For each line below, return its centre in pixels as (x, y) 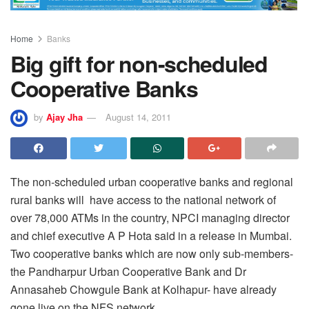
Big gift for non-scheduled (139, 63)
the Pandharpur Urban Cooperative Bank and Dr (128, 271)
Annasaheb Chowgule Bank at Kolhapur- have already (143, 289)
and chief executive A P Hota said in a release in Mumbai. (151, 235)
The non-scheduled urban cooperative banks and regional (152, 181)
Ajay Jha (64, 117)
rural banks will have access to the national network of (143, 199)
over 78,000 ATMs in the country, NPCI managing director (150, 217)
